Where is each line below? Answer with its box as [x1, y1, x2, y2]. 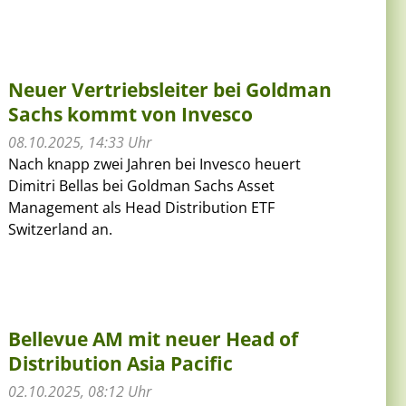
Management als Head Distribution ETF [8, 197, 275, 217]
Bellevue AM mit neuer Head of [8, 325, 299, 352]
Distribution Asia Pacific [8, 350, 234, 376]
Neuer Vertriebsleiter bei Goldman [8, 76, 333, 102]
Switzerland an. [8, 218, 113, 239]
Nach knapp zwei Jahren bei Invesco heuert [8, 153, 302, 174]
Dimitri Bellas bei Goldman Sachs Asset [8, 175, 275, 196]
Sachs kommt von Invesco [8, 101, 254, 127]
